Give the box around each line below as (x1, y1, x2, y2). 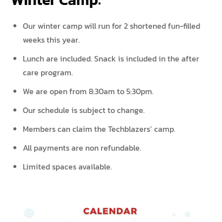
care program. (23, 66, 73, 78)
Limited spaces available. (23, 161, 112, 172)
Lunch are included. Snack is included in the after (23, 53, 200, 64)
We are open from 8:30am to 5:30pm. (23, 85, 154, 97)
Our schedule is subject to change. (23, 104, 145, 116)
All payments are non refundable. (23, 142, 142, 154)
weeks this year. (23, 34, 80, 46)
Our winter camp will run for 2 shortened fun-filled (23, 20, 201, 32)
